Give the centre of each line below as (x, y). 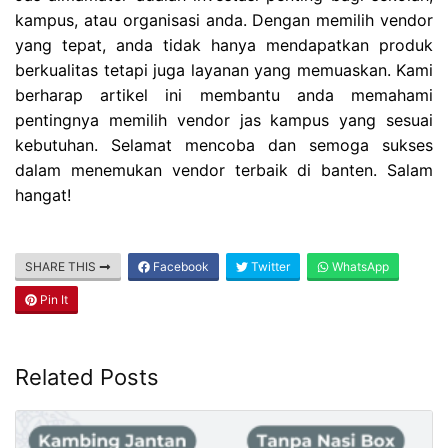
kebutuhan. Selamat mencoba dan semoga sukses (224, 145)
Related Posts (87, 377)
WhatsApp (359, 267)
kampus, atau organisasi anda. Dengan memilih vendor (224, 20)
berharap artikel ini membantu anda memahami (224, 95)
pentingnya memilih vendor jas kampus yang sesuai (224, 120)
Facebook (179, 267)
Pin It (52, 300)
